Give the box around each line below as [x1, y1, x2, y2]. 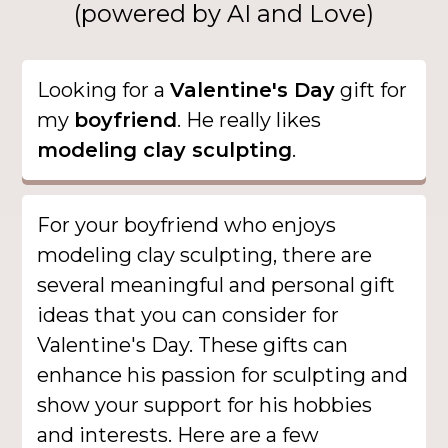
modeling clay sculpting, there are [37, 242, 373, 267]
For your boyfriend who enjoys [37, 212, 337, 237]
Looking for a [37, 77, 171, 102]
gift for [335, 77, 408, 102]
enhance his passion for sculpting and [37, 362, 409, 387]
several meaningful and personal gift [37, 272, 396, 297]
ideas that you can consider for [37, 302, 340, 327]
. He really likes [177, 107, 322, 132]
